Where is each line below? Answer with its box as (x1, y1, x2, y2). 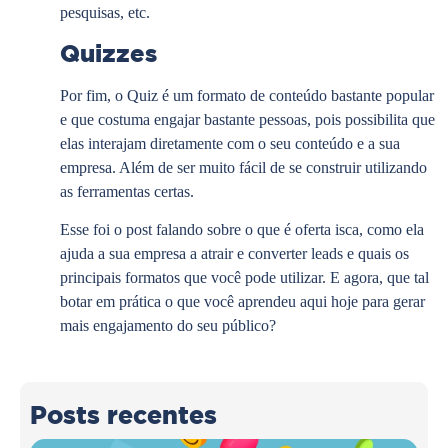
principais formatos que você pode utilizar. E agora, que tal (60, 268, 429, 286)
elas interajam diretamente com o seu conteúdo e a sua (60, 134, 400, 152)
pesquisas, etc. (60, 4, 150, 22)
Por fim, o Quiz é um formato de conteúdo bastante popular (60, 86, 434, 104)
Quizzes (60, 36, 157, 70)
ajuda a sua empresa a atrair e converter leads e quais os (60, 244, 409, 262)
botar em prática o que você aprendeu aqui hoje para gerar (60, 292, 425, 310)
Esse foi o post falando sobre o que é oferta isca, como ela (60, 220, 424, 238)
